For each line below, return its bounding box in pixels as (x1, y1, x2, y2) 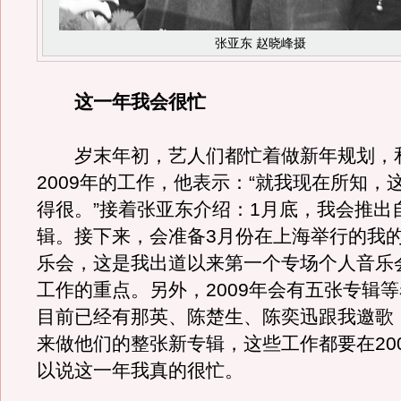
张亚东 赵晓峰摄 (215, 36, 306, 50)
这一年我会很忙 (74, 91, 206, 113)
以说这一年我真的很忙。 (37, 360, 243, 381)
